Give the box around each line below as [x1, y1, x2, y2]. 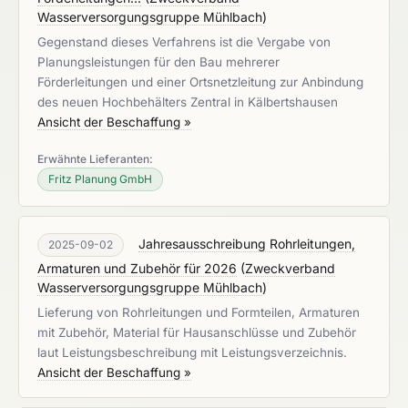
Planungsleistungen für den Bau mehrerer [37, 55, 280, 69]
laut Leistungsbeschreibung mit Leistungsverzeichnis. [37, 345, 347, 360]
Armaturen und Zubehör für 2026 [37, 260, 237, 276]
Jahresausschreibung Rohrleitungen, [138, 236, 355, 251]
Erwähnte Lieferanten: [37, 152, 153, 166]
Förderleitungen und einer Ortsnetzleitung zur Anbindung [37, 75, 363, 89]
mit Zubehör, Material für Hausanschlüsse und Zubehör [37, 325, 356, 340]
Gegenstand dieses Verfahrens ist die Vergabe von [37, 35, 331, 49]
